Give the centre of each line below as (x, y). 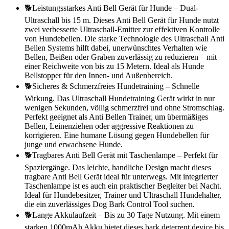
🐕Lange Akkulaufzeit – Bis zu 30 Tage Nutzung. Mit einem (122, 215)
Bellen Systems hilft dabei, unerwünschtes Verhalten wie (116, 48)
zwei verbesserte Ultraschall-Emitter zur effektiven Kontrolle (122, 29)
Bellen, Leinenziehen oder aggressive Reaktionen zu (109, 126)
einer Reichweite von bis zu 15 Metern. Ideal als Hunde (114, 66)
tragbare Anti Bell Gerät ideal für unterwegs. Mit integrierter (121, 176)
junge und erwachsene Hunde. (74, 144)
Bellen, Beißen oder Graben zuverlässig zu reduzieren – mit (121, 57)
